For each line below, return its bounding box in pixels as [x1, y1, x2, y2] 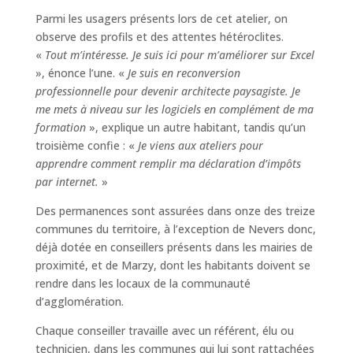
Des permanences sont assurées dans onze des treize [35, 203, 315, 219]
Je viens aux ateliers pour [137, 138, 263, 154]
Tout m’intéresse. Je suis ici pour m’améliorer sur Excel [44, 47, 314, 63]
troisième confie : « [35, 138, 138, 154]
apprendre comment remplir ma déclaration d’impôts [35, 156, 301, 172]
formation [35, 120, 86, 136]
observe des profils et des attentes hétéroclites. [35, 29, 284, 45]
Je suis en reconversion [127, 65, 240, 81]
